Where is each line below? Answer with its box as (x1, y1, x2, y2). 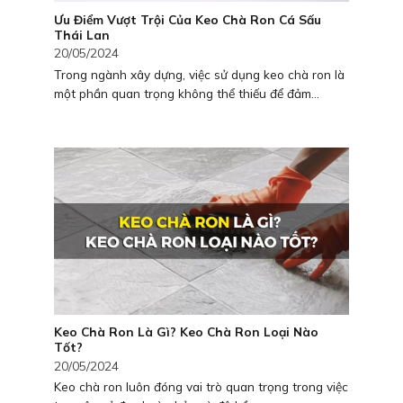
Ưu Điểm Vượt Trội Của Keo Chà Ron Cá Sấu (54, 12, 321, 28)
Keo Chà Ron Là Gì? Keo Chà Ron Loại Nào (54, 324, 318, 340)
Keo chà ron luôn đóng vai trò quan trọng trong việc (54, 379, 348, 395)
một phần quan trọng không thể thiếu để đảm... (54, 85, 319, 101)
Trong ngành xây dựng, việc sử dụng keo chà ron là (54, 66, 345, 82)
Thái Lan (54, 27, 110, 43)
